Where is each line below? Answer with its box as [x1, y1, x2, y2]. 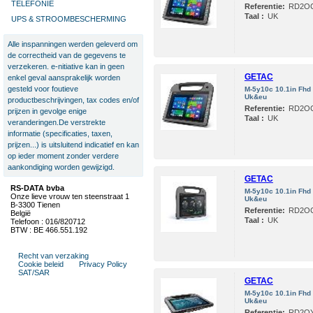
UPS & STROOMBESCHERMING [11, 15, 126, 23]
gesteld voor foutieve [8, 85, 78, 93]
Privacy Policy [79, 260, 127, 268]
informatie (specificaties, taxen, [8, 129, 112, 138]
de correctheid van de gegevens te [8, 51, 126, 59]
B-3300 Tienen [10, 201, 60, 209]
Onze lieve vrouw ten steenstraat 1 [10, 192, 129, 201]
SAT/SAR [18, 268, 50, 277]
